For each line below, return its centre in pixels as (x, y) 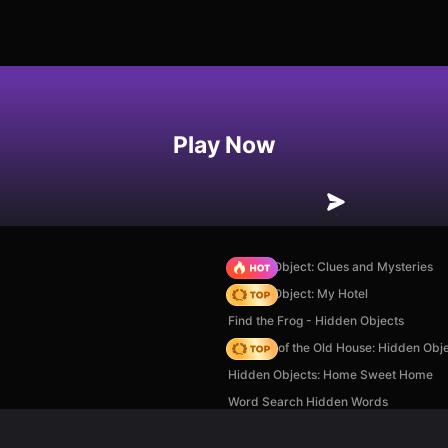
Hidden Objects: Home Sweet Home (330, 374)
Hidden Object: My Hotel (298, 293)
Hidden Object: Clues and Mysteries (330, 266)
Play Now (224, 144)
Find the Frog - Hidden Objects (316, 320)
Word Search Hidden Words (308, 401)
